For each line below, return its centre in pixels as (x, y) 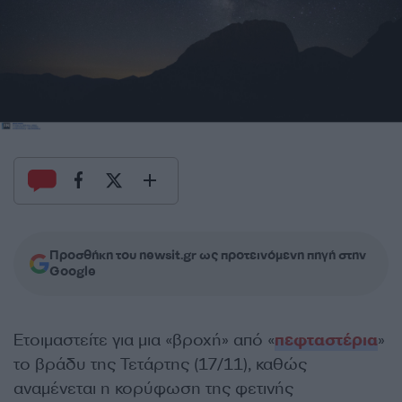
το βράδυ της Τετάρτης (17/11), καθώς (160, 364)
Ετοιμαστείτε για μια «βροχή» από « (144, 340)
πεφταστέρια (326, 340)
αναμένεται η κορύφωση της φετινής (153, 388)
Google (73, 271)
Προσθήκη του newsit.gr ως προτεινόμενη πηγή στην (208, 255)
